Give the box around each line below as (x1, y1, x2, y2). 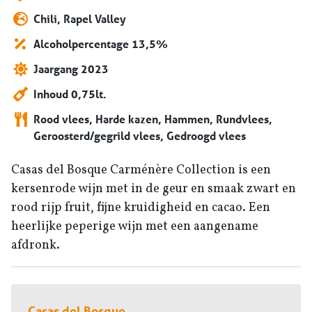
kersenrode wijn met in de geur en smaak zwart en (11, 180, 296, 198)
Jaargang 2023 (33, 61, 109, 77)
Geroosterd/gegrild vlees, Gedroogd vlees (33, 128, 246, 143)
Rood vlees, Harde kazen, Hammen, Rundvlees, (33, 111, 272, 127)
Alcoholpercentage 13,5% (33, 36, 168, 52)
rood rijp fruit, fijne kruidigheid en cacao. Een (11, 199, 270, 217)
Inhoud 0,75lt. (33, 86, 107, 102)
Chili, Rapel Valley (33, 11, 126, 26)
